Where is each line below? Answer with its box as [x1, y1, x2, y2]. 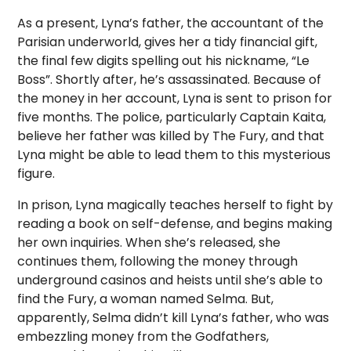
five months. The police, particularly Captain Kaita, [17, 108, 327, 126]
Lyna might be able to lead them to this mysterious [17, 146, 331, 164]
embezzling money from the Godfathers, [17, 327, 270, 346]
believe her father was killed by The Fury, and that [17, 127, 325, 145]
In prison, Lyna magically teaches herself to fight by [17, 196, 334, 214]
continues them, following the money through [17, 252, 299, 270]
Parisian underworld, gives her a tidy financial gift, [17, 33, 318, 51]
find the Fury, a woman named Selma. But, [17, 290, 274, 308]
